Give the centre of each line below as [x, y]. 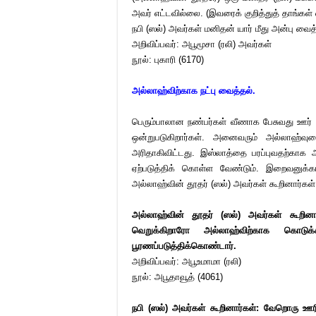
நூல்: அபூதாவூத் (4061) [177, 277]
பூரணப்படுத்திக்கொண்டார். [184, 246]
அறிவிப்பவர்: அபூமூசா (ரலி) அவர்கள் [203, 44]
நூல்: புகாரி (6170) [168, 60]
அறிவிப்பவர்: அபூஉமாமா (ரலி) [188, 261]
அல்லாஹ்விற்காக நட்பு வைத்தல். [195, 91]
